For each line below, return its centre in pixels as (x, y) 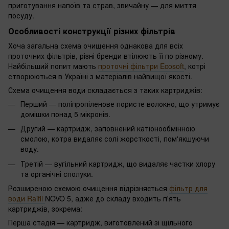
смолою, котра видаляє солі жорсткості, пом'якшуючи (115, 139)
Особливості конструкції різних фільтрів (92, 31)
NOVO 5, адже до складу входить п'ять (113, 199)
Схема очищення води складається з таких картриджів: (105, 90)
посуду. (21, 16)
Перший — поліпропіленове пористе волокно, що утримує (120, 104)
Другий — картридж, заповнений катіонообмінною (108, 129)
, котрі (195, 66)
